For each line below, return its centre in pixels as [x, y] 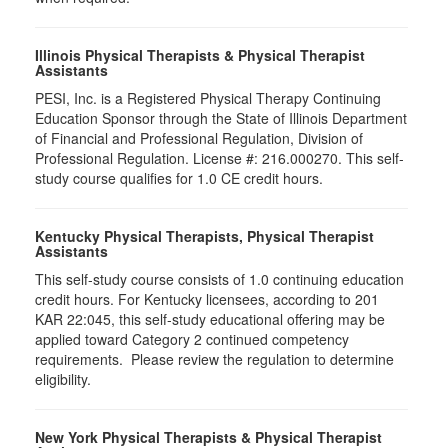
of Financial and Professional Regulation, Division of [199, 138]
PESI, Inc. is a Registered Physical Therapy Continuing [208, 98]
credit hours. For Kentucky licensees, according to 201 [207, 299]
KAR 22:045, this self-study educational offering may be [210, 319]
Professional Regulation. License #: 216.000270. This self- [219, 158]
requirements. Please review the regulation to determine [214, 359]
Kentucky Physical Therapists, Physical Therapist [204, 236]
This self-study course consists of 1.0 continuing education [219, 279]
